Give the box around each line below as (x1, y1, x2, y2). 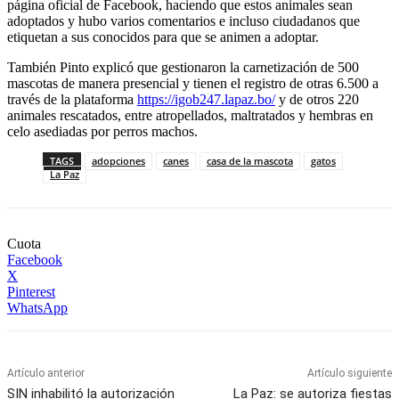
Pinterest (7, 284, 55, 300)
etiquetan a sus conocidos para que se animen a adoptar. (7, 29, 319, 45)
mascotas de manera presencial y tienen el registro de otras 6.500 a (7, 76, 379, 92)
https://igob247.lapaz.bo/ (137, 92, 275, 108)
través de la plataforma (7, 92, 137, 108)
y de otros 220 (275, 92, 359, 108)
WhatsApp (7, 300, 68, 316)
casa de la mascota (207, 154, 293, 168)
